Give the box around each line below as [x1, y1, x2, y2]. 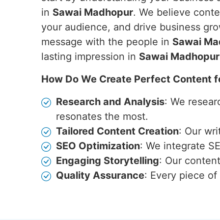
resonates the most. [56, 110, 148, 122]
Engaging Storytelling [56, 155, 159, 166]
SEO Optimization [56, 140, 140, 152]
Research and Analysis [56, 96, 165, 108]
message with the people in [41, 36, 172, 48]
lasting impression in [41, 51, 139, 62]
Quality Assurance [56, 169, 144, 181]
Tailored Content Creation [56, 125, 179, 137]
